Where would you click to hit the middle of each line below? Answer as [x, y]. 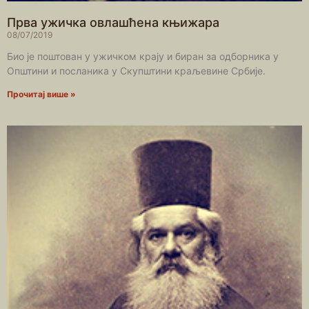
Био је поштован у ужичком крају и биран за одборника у [143, 56]
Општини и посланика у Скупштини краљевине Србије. [136, 71]
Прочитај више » [41, 94]
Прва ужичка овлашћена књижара [113, 22]
